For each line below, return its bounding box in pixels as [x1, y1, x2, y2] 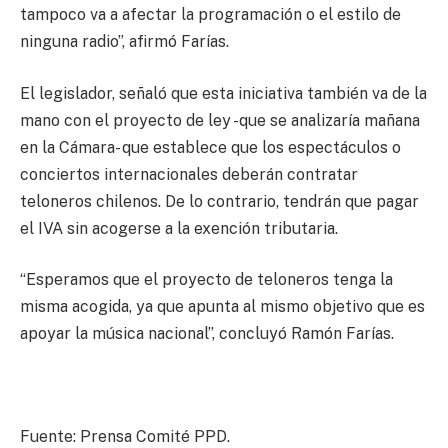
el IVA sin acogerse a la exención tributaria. [20, 218, 338, 238]
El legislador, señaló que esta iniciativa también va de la [20, 83, 427, 103]
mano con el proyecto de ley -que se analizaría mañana [20, 110, 420, 130]
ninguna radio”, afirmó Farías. [20, 32, 229, 52]
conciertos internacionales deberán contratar [20, 164, 358, 184]
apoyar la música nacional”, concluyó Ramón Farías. [20, 324, 394, 344]
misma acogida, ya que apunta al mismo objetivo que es [20, 297, 425, 317]
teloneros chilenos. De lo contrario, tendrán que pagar [20, 191, 419, 211]
